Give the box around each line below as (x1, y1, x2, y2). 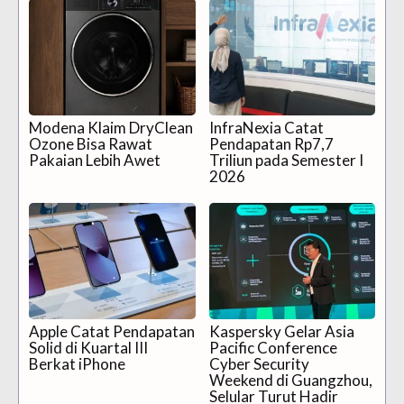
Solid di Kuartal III (29, 337, 148, 357)
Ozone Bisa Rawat (29, 133, 152, 153)
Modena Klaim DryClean (29, 117, 193, 137)
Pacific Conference (208, 337, 337, 357)
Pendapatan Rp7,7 (208, 133, 334, 153)
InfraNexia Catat (208, 117, 324, 137)
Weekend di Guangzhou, (208, 370, 372, 390)
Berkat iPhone (29, 353, 125, 373)
